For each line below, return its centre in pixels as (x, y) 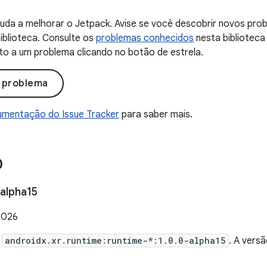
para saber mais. (156, 114)
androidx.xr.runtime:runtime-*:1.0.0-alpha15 (115, 240)
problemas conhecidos (145, 38)
